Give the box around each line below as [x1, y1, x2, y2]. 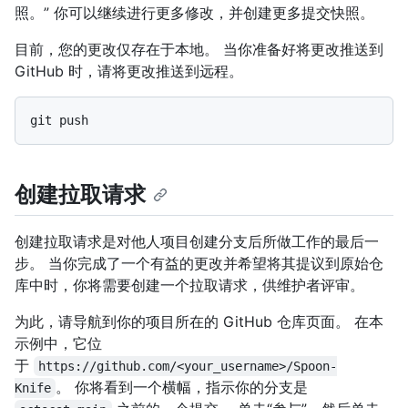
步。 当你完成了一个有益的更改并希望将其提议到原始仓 [15, 254, 383, 273]
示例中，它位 [15, 334, 102, 353]
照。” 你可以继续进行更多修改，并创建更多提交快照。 [15, 3, 374, 22]
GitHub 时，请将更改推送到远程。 [15, 61, 243, 80]
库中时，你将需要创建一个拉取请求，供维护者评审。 [15, 276, 364, 295]
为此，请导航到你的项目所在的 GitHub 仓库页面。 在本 [15, 312, 383, 331]
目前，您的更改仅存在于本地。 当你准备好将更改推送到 [15, 39, 383, 58]
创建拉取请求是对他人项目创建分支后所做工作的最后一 [15, 232, 379, 251]
